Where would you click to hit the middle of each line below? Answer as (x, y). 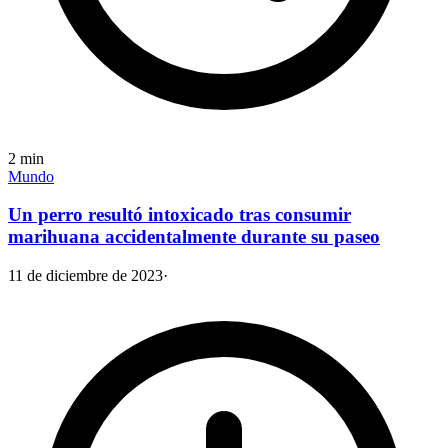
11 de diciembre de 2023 (85, 275)
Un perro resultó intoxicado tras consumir (179, 215)
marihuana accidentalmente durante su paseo (194, 237)
